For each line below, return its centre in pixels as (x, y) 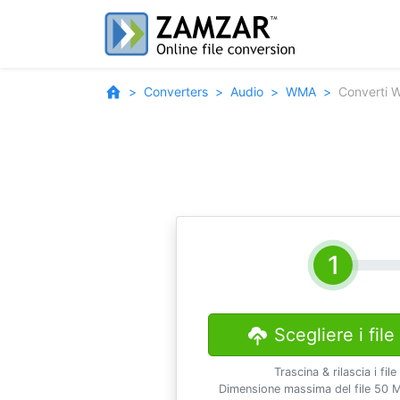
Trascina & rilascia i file (336, 372)
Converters (176, 92)
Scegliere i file (334, 335)
